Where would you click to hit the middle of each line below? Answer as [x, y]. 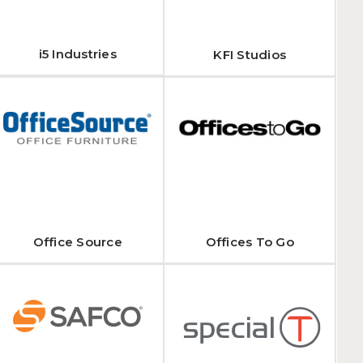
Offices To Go [250, 242]
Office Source [77, 242]
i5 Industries [77, 54]
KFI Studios [250, 55]
